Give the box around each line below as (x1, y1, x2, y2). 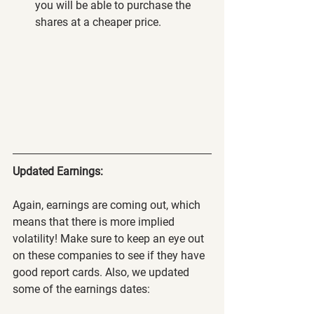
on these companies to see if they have (13, 248, 207, 262)
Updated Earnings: (13, 164, 103, 178)
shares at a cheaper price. (35, 15, 161, 29)
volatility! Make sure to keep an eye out (13, 231, 207, 245)
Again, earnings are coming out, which (13, 198, 203, 212)
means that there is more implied (13, 214, 177, 228)
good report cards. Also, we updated (13, 265, 192, 279)
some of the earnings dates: (13, 282, 150, 296)
